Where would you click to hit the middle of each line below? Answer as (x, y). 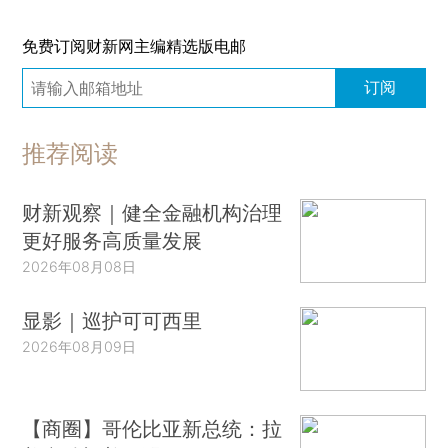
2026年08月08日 (79, 267)
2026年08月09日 (79, 346)
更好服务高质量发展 (112, 241)
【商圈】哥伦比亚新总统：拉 (152, 428)
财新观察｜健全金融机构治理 (152, 213)
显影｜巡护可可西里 (112, 320)
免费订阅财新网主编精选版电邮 (134, 45)
